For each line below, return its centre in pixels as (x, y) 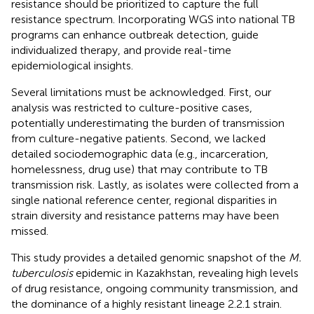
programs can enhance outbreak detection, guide (135, 34)
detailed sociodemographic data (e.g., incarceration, (140, 153)
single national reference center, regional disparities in (144, 200)
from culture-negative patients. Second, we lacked (138, 138)
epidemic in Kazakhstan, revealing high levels (186, 273)
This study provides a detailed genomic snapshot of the (150, 257)
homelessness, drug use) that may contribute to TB (139, 169)
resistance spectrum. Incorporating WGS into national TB (153, 19)
